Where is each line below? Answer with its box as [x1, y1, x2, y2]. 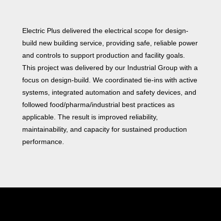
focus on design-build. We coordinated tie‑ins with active [22, 76, 197, 84]
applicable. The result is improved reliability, [22, 113, 158, 121]
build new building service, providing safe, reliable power [22, 39, 198, 47]
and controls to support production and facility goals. [22, 51, 185, 60]
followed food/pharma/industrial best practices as [22, 101, 175, 109]
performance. [22, 138, 64, 146]
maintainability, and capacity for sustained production [22, 125, 187, 134]
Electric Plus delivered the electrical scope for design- [22, 27, 188, 35]
